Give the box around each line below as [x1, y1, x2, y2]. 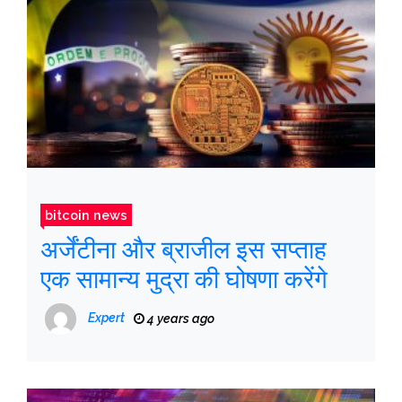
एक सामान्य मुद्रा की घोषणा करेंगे [40, 264, 328, 294]
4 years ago [144, 310, 214, 326]
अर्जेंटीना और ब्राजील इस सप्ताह [40, 234, 327, 265]
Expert [88, 310, 125, 325]
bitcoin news [45, 206, 127, 223]
